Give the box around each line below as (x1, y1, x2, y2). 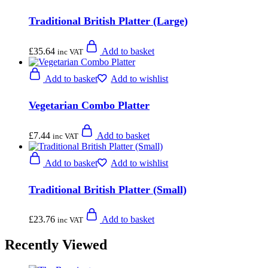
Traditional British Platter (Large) (29, 14, 188, 27)
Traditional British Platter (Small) (29, 183, 187, 196)
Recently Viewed (5, 237, 107, 253)
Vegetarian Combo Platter (29, 99, 150, 111)
